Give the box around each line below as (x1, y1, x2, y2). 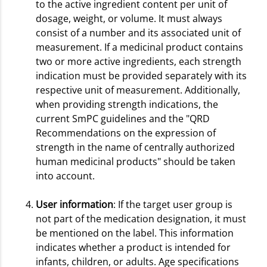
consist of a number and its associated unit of (36, 26, 241, 39)
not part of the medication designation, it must (36, 212, 246, 225)
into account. (36, 169, 95, 182)
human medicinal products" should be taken (36, 154, 235, 168)
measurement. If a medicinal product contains (36, 40, 243, 54)
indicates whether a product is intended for (36, 240, 231, 254)
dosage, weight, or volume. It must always (36, 11, 222, 25)
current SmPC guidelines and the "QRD (36, 111, 210, 125)
